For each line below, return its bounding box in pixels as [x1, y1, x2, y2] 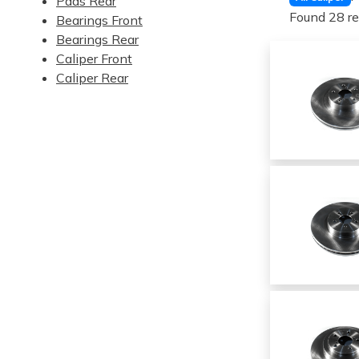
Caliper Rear [56, 70, 128, 86]
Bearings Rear [56, 31, 139, 47]
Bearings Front [56, 12, 143, 28]
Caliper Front [56, 50, 132, 67]
